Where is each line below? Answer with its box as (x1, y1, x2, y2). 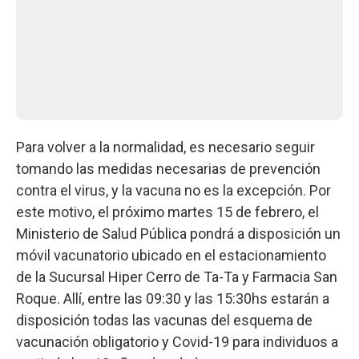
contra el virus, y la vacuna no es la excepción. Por (16, 181, 331, 199)
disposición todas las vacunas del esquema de (16, 311, 313, 329)
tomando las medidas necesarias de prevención (16, 159, 321, 177)
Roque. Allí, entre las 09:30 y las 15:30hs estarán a (16, 289, 329, 307)
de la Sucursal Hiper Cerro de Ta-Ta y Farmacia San (16, 268, 337, 285)
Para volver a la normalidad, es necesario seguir (16, 138, 315, 155)
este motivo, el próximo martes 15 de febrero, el (16, 203, 319, 220)
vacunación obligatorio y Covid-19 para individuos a (16, 333, 338, 350)
